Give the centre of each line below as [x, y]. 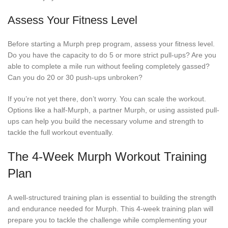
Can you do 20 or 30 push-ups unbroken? [75, 78]
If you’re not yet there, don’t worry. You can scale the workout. [107, 99]
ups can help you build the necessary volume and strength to [106, 121]
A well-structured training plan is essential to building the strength [112, 198]
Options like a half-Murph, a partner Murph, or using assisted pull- [113, 110]
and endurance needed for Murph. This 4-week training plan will [110, 209]
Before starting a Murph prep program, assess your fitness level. [111, 44]
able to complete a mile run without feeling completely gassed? [109, 66]
